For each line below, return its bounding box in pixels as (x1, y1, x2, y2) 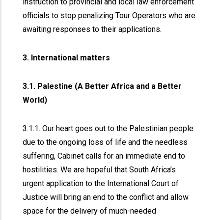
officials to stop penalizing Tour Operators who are (23, 11, 196, 20)
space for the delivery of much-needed (23, 206, 157, 216)
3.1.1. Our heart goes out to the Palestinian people (23, 124, 194, 133)
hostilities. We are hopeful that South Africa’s (23, 165, 176, 174)
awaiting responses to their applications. (23, 25, 164, 34)
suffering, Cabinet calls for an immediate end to (23, 151, 186, 161)
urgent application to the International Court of (23, 179, 179, 188)
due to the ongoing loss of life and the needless (23, 137, 188, 147)
